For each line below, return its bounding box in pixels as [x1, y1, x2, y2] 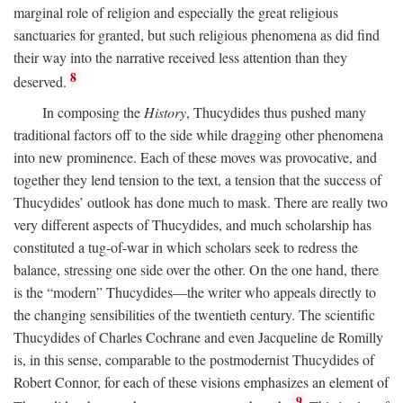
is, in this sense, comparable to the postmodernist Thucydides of [13, 349, 374, 369]
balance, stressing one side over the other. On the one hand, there [13, 259, 379, 279]
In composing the [42, 102, 144, 121]
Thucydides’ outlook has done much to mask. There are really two [13, 192, 388, 211]
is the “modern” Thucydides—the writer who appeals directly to [13, 282, 376, 301]
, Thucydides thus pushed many [186, 102, 366, 121]
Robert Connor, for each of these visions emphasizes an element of [13, 372, 389, 391]
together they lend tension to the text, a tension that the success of [13, 169, 381, 189]
